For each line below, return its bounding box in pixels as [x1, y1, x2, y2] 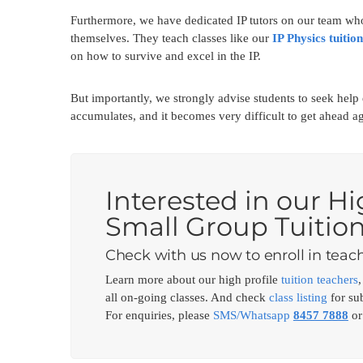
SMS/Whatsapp [212, 308, 293, 322]
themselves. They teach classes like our [70, 31, 272, 45]
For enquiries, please [105, 308, 213, 322]
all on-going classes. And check [105, 290, 269, 304]
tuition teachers [280, 272, 358, 286]
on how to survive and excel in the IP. [70, 49, 261, 62]
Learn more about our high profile [105, 272, 281, 286]
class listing [268, 290, 327, 304]
